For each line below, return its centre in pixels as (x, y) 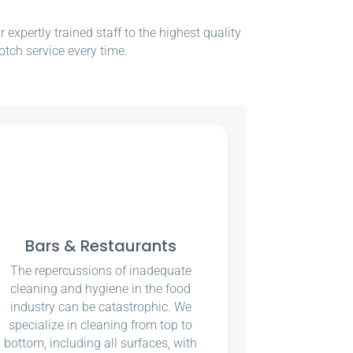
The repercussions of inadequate (100, 271)
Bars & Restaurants (100, 246)
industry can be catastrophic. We (100, 307)
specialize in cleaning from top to (101, 325)
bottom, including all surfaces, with (101, 344)
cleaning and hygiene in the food (101, 289)
